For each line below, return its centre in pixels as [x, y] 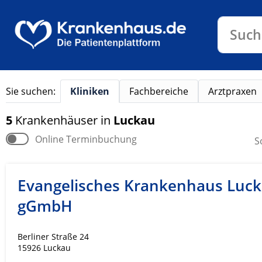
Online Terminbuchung [86, 139]
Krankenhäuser [58, 120]
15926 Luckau [44, 248]
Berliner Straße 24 [53, 237]
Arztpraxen [232, 91]
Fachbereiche [159, 91]
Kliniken [90, 91]
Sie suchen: [31, 91]
